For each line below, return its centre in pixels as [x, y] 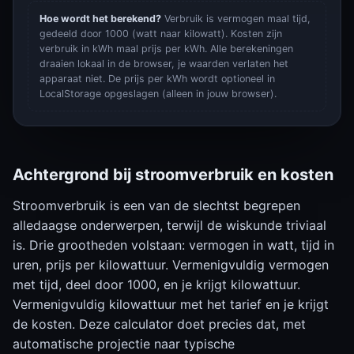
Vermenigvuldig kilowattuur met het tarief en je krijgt [171, 304]
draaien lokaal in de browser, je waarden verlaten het [164, 64]
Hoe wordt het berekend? [100, 19]
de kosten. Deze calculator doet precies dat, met [159, 324]
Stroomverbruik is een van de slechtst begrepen [156, 205]
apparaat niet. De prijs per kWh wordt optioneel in [157, 79]
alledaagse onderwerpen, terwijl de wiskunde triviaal [169, 225]
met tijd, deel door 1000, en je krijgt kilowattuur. [156, 284]
